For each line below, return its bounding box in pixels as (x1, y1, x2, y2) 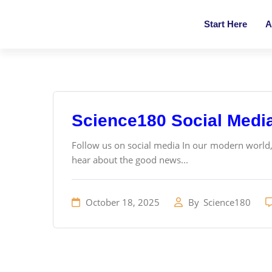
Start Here (204, 19, 247, 29)
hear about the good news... (72, 154, 188, 166)
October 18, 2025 (83, 196, 160, 208)
